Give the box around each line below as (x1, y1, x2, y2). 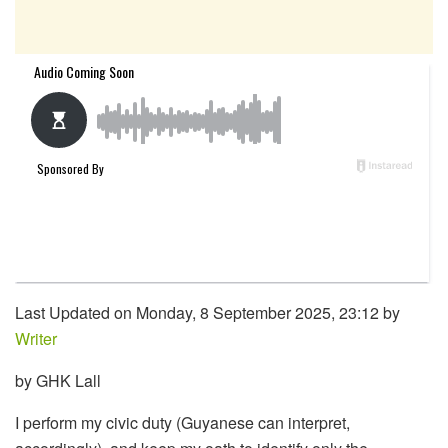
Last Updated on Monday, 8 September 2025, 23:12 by (15, 300, 400, 324)
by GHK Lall (15, 368, 101, 392)
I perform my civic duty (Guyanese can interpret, (15, 410, 350, 434)
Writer (15, 326, 57, 350)
